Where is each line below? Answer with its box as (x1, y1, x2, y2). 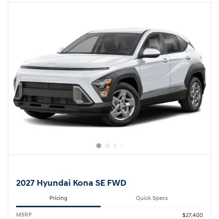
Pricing (49, 194, 67, 202)
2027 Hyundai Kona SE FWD (16, 178, 126, 189)
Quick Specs (136, 194, 168, 202)
